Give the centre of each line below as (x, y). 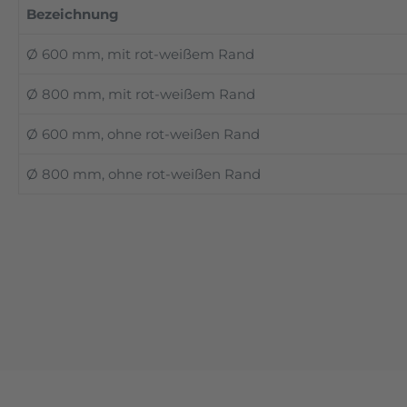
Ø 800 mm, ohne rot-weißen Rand (144, 174)
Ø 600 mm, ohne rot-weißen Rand (143, 134)
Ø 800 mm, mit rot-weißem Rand (141, 94)
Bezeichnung (73, 14)
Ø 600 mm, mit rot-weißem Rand (140, 54)
